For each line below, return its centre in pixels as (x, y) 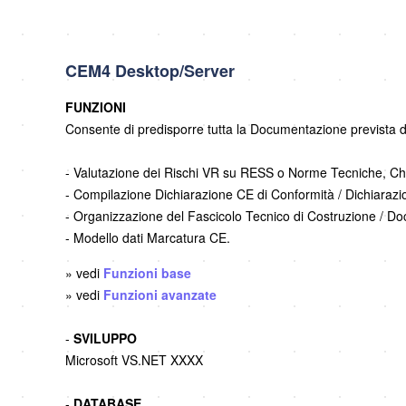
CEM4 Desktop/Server (150, 71)
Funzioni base (147, 273)
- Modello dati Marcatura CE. (148, 238)
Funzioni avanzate (160, 295)
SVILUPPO (105, 338)
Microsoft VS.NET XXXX (134, 360)
